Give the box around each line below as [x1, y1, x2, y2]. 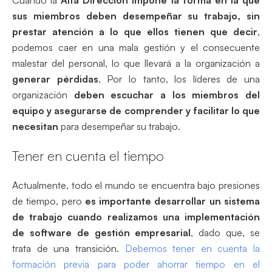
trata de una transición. [12, 242, 125, 254]
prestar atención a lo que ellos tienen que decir [12, 25, 257, 38]
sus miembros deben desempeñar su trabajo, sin [12, 9, 260, 22]
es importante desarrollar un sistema [84, 194, 260, 207]
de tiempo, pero [12, 194, 85, 207]
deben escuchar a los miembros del [73, 88, 260, 101]
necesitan [12, 120, 58, 132]
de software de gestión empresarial [12, 226, 191, 239]
